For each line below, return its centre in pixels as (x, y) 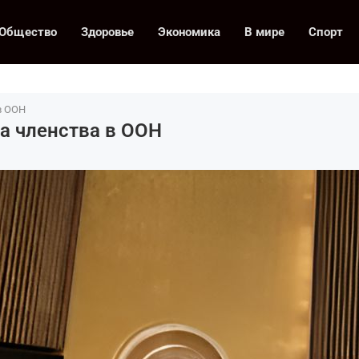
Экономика (189, 32)
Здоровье (107, 32)
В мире (264, 32)
